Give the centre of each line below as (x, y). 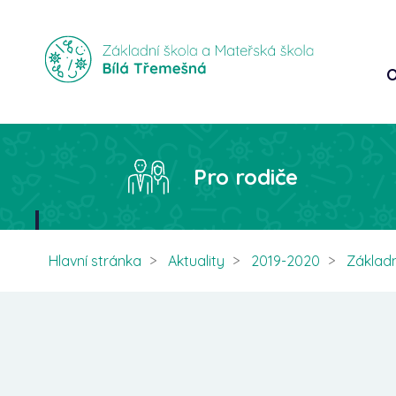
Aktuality (197, 261)
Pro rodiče (245, 177)
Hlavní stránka (95, 261)
